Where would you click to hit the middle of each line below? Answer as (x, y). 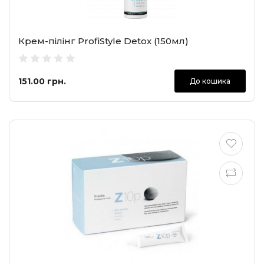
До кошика (210, 81)
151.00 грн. (42, 81)
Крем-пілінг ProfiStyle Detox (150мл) (103, 41)
